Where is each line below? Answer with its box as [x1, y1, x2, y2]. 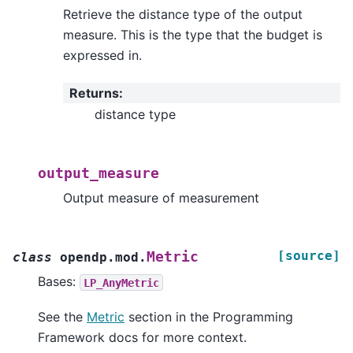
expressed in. [63, 47, 142, 64]
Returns [69, 84, 119, 101]
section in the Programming [124, 308, 293, 325]
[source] [277, 248, 340, 264]
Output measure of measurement [63, 190, 259, 206]
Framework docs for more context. [38, 329, 247, 345]
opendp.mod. [60, 250, 147, 266]
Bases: [38, 273, 80, 290]
